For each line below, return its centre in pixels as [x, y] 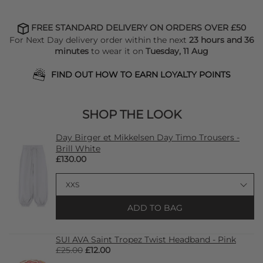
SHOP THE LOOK [131, 114]
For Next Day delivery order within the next [99, 40]
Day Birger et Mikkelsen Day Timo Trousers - [148, 137]
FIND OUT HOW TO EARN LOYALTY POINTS [141, 74]
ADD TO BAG [155, 208]
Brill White [78, 148]
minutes [72, 51]
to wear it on [117, 51]
